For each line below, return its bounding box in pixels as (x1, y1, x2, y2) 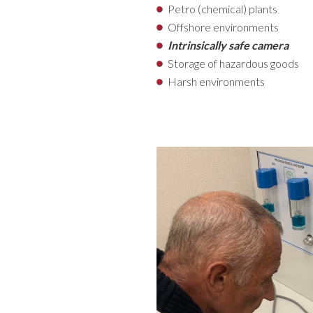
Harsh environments (168, 75, 265, 88)
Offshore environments (168, 20, 279, 34)
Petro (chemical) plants (168, 2, 277, 15)
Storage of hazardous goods (168, 57, 299, 70)
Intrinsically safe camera (168, 38, 289, 52)
